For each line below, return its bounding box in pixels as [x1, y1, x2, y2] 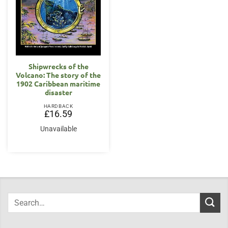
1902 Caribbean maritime [16, 78, 100, 88]
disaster [44, 87, 72, 97]
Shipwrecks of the [28, 61, 89, 71]
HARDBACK [43, 103, 73, 109]
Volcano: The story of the [16, 70, 101, 79]
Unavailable [40, 124, 77, 133]
